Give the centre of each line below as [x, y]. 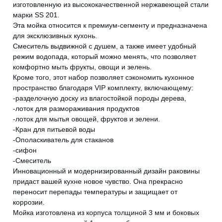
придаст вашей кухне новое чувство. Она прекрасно [98, 182]
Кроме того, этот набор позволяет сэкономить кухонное [104, 78]
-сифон [25, 150]
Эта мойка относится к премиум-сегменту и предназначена [110, 26]
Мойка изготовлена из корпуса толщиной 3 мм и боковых [106, 213]
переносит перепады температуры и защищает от [95, 192]
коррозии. [29, 202]
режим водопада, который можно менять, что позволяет [105, 57]
